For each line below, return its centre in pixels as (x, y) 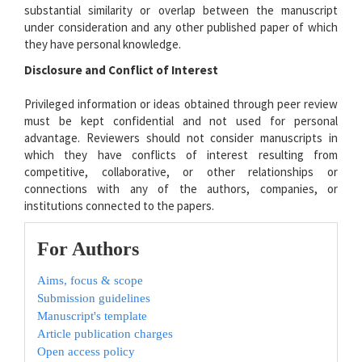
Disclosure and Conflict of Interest (121, 69)
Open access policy (86, 351)
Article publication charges (105, 333)
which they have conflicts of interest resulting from (181, 154)
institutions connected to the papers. (119, 205)
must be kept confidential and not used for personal (181, 120)
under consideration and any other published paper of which (181, 27)
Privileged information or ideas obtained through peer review (181, 103)
